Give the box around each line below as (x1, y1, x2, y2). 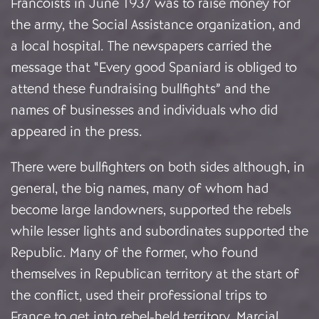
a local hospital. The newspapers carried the (11, 37, 271, 56)
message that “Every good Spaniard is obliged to (11, 58, 297, 77)
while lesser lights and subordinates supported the (11, 222, 308, 241)
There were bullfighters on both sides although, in (11, 158, 305, 177)
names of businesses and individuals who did (11, 101, 278, 120)
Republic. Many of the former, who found (11, 244, 258, 262)
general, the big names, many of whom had (11, 179, 268, 198)
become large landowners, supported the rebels (11, 201, 291, 219)
